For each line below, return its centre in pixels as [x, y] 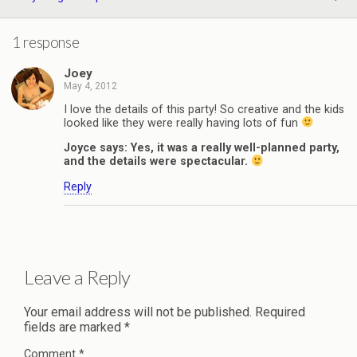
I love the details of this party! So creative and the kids [204, 110]
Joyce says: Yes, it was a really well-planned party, [202, 148]
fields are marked [74, 328]
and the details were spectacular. [157, 162]
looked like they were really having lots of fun [182, 124]
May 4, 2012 [90, 86]
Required [280, 312]
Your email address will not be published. [138, 312]
